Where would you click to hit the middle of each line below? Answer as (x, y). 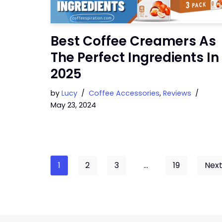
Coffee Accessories (124, 93)
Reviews (177, 93)
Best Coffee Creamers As (133, 41)
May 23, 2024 (73, 105)
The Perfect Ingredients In (135, 57)
